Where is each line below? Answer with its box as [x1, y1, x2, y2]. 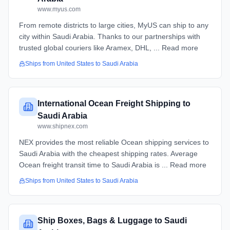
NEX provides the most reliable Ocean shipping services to [19, 138, 209, 146]
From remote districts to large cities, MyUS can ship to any [19, 21, 208, 29]
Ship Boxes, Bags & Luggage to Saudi [37, 216, 187, 225]
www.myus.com [37, 6, 81, 13]
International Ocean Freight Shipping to [37, 99, 190, 108]
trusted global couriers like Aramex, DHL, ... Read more [19, 44, 198, 52]
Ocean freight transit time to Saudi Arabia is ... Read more [19, 161, 206, 169]
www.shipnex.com [37, 123, 88, 130]
